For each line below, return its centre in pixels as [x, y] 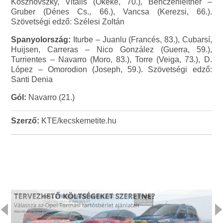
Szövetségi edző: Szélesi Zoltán [68, 22]
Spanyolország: [41, 40]
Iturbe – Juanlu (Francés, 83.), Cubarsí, [141, 40]
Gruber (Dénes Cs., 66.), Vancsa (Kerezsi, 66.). [111, 12]
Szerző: [25, 121]
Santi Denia [32, 80]
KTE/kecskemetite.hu [78, 121]
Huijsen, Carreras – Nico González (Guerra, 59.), [111, 50]
